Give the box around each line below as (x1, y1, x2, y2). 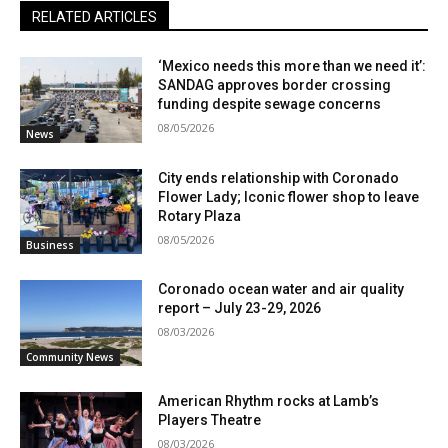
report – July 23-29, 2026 (158, 300, 322, 317)
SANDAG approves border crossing (158, 76, 392, 93)
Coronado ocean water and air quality (158, 281, 405, 298)
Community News (26, 349, 114, 364)
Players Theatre (158, 411, 262, 428)
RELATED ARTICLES (32, 8, 157, 25)
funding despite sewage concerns (158, 95, 382, 112)
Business (26, 238, 74, 253)
